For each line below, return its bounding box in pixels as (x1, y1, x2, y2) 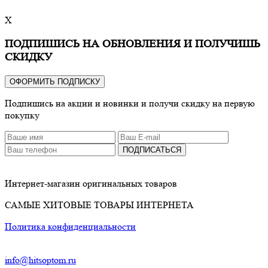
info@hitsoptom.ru (5, 254, 76, 266)
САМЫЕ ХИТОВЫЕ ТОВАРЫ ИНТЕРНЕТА (5, 199, 194, 211)
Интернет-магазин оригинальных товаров (5, 177, 177, 189)
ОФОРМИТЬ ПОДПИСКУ (10, 77, 100, 86)
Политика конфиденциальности (5, 220, 136, 232)
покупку (5, 109, 39, 121)
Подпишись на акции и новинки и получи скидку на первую (5, 97, 255, 109)
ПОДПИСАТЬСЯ (123, 145, 181, 154)
